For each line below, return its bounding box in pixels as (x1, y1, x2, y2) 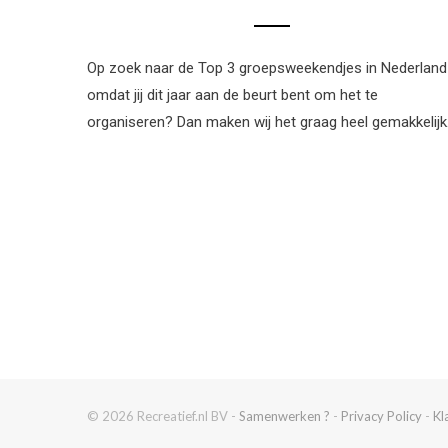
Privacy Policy (341, 408, 422, 425)
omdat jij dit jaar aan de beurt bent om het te (87, 86, 378, 105)
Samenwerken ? (239, 408, 330, 425)
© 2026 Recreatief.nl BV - (87, 408, 239, 425)
